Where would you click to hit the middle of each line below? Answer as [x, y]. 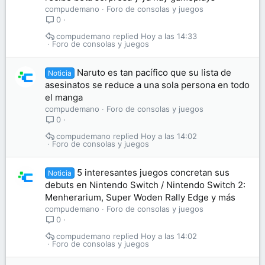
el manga [64, 97]
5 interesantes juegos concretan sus [153, 172]
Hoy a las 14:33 [169, 36]
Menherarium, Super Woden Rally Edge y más [140, 197]
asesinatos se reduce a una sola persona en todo [147, 85]
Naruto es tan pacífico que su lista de [154, 72]
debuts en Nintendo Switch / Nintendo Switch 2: [145, 185]
